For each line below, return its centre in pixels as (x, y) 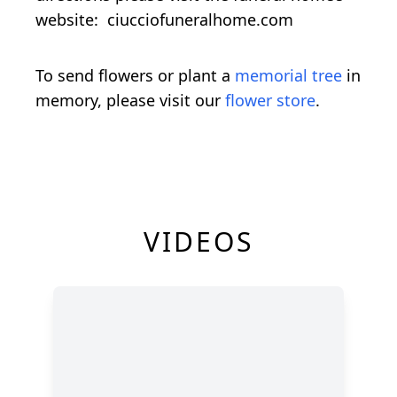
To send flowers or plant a (135, 75)
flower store (270, 100)
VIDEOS (198, 241)
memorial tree (288, 75)
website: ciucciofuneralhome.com (164, 20)
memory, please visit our (130, 100)
